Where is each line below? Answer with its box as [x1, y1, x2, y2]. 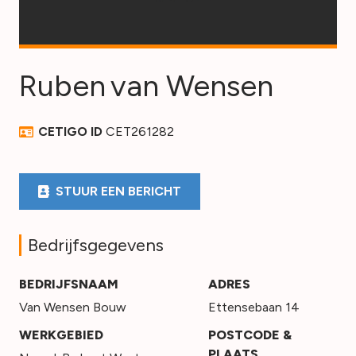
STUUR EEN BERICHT [56, 184, 181, 199]
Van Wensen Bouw [19, 300, 126, 315]
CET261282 [106, 124, 175, 139]
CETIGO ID [38, 124, 106, 139]
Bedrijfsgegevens [28, 234, 164, 257]
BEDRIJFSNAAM [19, 277, 118, 292]
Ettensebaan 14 [207, 300, 300, 315]
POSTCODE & [207, 327, 292, 343]
